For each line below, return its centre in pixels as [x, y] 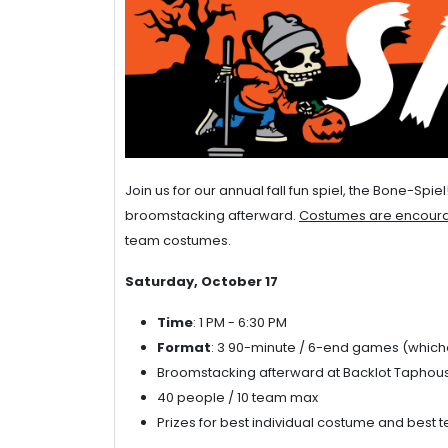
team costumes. [178, 240]
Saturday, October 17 [201, 281]
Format [184, 347]
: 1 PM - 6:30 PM [240, 322]
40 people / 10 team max [237, 397]
